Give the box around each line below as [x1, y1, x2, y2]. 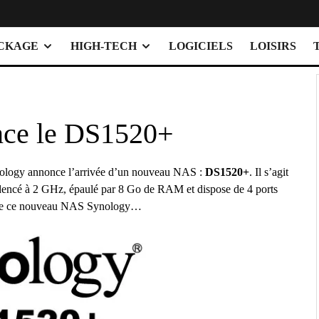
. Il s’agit [249, 166, 288, 179]
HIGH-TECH [70, 40, 137, 53]
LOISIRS [250, 40, 296, 53]
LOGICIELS [169, 40, 233, 53]
